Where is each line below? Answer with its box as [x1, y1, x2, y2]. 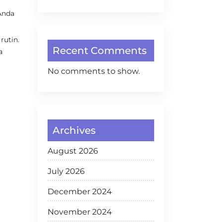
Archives [53, 124, 96, 136]
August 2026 [48, 146, 98, 156]
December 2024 [48, 187, 112, 196]
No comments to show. [48, 66, 140, 76]
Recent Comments [53, 45, 147, 56]
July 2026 [48, 166, 85, 176]
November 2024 [48, 207, 112, 217]
